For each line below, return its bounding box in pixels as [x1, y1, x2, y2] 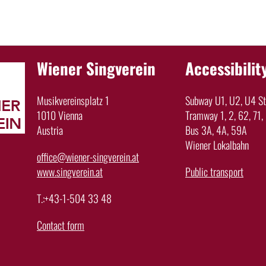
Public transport [185, 163, 243, 179]
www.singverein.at [37, 163, 103, 179]
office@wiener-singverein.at [37, 148, 139, 164]
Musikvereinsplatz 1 [37, 92, 109, 108]
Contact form [37, 217, 84, 233]
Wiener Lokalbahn [185, 137, 249, 153]
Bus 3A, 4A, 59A [185, 122, 247, 138]
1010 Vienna [37, 107, 83, 123]
